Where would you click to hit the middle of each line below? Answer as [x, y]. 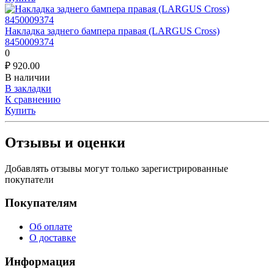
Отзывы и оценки [65, 142]
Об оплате [51, 227]
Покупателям [41, 203]
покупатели [29, 179]
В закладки [28, 88]
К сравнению [33, 99]
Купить [20, 110]
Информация [40, 261]
